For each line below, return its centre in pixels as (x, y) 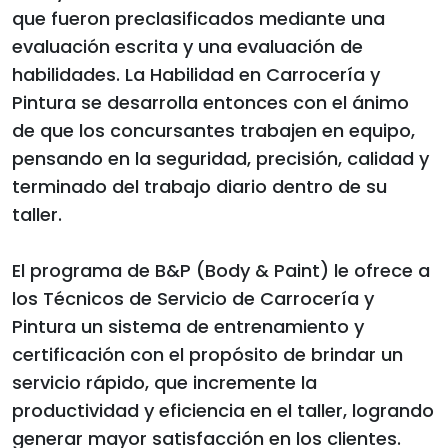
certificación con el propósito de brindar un (207, 354)
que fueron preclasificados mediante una (198, 18)
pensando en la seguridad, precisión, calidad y (220, 158)
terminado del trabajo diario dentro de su (199, 186)
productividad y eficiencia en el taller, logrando (223, 410)
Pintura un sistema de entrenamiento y (188, 326)
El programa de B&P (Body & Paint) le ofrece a (221, 270)
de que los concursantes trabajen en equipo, (213, 130)
